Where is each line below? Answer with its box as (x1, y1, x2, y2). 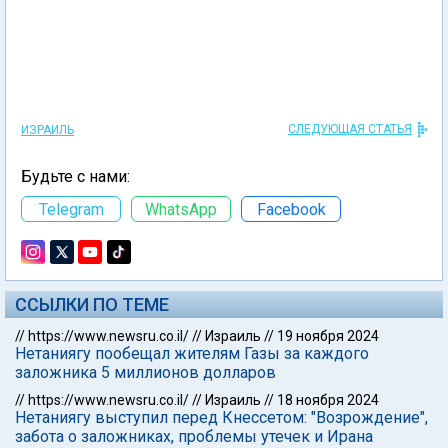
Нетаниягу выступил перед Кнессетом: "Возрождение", (15, 408, 428, 427)
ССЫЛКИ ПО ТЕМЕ (15, 294, 169, 315)
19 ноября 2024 (277, 328, 379, 344)
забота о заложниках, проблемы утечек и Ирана (15, 427, 373, 446)
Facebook (256, 199, 326, 219)
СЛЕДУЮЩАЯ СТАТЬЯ (288, 122, 412, 136)
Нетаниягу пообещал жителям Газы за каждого (15, 344, 369, 363)
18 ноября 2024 (277, 392, 379, 408)
